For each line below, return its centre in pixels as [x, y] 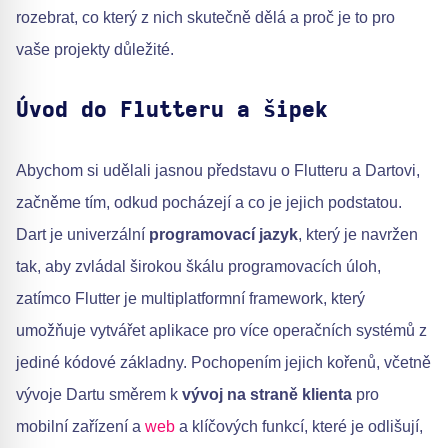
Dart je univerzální [82, 234]
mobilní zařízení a [80, 426]
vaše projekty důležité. [95, 49]
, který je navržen [358, 234]
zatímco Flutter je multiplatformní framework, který [190, 298]
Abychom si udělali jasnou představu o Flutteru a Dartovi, [218, 170]
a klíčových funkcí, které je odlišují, [299, 426]
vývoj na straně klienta [267, 394]
